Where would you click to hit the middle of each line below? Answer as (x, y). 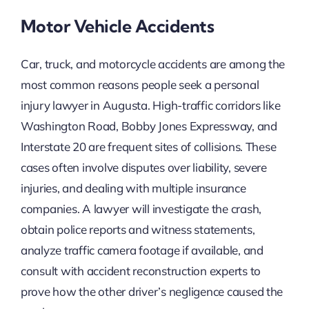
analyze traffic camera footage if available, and (142, 250)
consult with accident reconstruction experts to (140, 271)
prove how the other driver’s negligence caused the (152, 292)
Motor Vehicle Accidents (117, 26)
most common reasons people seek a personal (140, 85)
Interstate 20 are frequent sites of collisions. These (148, 147)
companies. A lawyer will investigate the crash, (141, 209)
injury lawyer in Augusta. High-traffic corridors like (150, 106)
